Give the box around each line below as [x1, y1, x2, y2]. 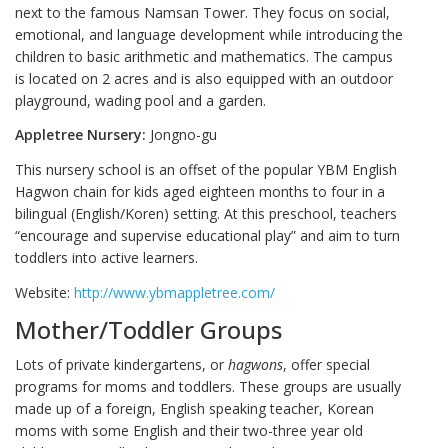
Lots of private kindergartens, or [15, 354, 228, 374]
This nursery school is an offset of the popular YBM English [15, 159, 397, 179]
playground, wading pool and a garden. [15, 90, 266, 110]
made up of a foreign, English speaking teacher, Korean [15, 398, 374, 418]
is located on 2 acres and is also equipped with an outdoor [15, 68, 393, 88]
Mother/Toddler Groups [15, 313, 282, 347]
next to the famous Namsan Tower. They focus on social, [15, 2, 390, 22]
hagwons [228, 354, 283, 374]
